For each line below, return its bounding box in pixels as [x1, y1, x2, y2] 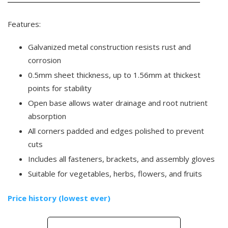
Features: [8, 19, 41, 29]
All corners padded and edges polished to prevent [28, 126, 204, 136]
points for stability [28, 83, 92, 93]
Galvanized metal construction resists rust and [28, 42, 191, 52]
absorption [28, 111, 66, 121]
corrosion [28, 55, 61, 65]
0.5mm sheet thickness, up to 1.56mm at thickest [28, 70, 201, 80]
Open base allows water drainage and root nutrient [28, 98, 208, 108]
